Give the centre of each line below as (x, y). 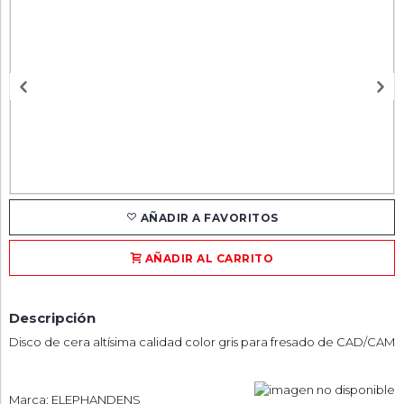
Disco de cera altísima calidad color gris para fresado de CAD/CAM (202, 342)
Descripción (52, 318)
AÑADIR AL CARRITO (208, 258)
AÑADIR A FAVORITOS (208, 218)
